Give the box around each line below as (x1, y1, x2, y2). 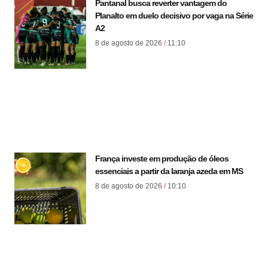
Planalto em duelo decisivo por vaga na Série (95, 11, 253, 21)
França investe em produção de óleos (95, 154, 229, 164)
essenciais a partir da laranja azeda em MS (95, 166, 243, 176)
